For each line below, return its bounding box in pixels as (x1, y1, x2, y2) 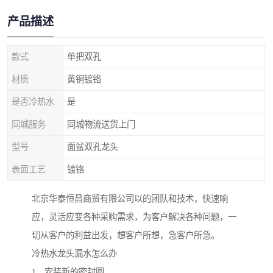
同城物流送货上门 (67, 119, 135, 129)
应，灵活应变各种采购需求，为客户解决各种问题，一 (32, 212, 236, 222)
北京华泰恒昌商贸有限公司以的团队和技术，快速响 (32, 194, 228, 204)
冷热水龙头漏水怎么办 (32, 249, 117, 259)
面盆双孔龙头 (67, 142, 118, 152)
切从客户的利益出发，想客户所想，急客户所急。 (32, 230, 219, 241)
